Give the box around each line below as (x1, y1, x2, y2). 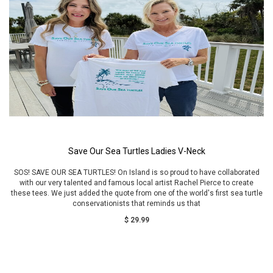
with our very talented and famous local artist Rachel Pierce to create (19, 179, 253, 187)
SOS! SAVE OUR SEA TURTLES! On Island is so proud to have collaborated (13, 168, 260, 177)
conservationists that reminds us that (73, 199, 200, 208)
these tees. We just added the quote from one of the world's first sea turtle (10, 189, 263, 197)
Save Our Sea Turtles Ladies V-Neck (68, 146, 205, 156)
